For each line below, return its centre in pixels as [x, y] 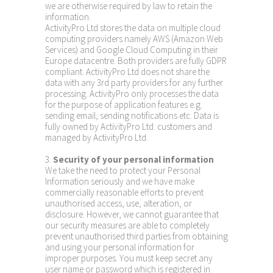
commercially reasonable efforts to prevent [124, 192]
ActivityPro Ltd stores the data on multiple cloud [133, 28]
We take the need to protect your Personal [123, 170]
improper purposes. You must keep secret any [129, 258]
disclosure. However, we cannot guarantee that [132, 214]
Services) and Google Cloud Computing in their [132, 50]
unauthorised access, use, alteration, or [119, 203]
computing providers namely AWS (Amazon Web [134, 39]
